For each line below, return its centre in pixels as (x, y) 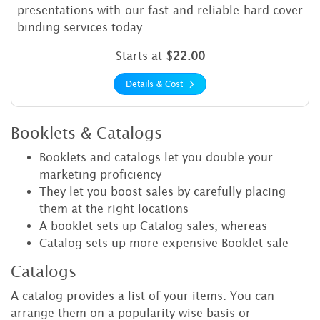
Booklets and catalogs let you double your (156, 157)
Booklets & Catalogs (86, 134)
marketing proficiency (100, 175)
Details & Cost (156, 84)
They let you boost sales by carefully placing (162, 192)
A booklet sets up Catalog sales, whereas (153, 226)
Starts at (140, 56)
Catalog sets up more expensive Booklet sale (164, 243)
